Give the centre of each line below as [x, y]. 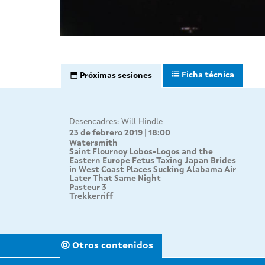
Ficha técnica [208, 75]
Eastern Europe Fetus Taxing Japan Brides [153, 161]
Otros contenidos [112, 246]
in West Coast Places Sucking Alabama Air [153, 169]
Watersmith [93, 143]
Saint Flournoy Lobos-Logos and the [141, 152]
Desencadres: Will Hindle [116, 122]
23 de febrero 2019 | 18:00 [120, 133]
